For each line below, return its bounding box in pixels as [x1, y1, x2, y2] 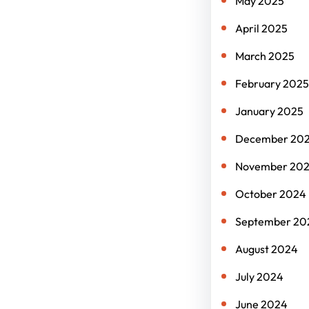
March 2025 [235, 49, 295, 63]
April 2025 [235, 21, 288, 35]
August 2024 [235, 242, 298, 256]
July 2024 [235, 270, 283, 283]
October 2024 [235, 187, 306, 201]
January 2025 [235, 104, 303, 118]
